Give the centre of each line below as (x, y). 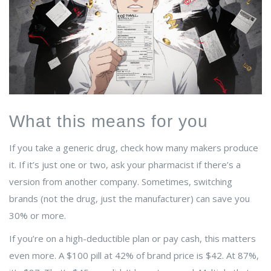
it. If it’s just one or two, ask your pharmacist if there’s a (125, 165)
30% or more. (38, 216)
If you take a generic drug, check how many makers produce (134, 148)
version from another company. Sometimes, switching (121, 182)
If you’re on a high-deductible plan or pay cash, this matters (132, 239)
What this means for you (109, 122)
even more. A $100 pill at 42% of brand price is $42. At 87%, (134, 256)
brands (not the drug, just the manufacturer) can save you (129, 199)
